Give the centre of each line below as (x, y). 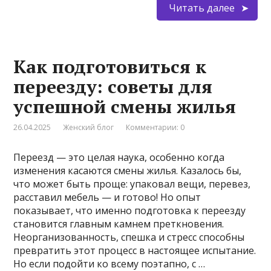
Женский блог (89, 128)
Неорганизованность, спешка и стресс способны (129, 237)
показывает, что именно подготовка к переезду (130, 211)
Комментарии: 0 (155, 128)
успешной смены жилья (125, 107)
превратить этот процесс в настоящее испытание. (135, 251)
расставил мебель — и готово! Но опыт (107, 198)
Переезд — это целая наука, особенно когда (119, 158)
